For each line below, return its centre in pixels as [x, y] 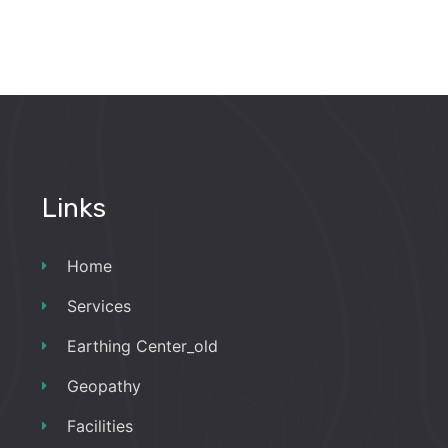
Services [98, 305]
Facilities [99, 425]
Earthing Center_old [142, 345]
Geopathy [103, 385]
